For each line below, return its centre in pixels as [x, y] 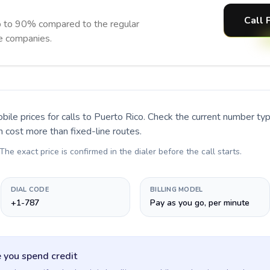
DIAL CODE [30, 190]
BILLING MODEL [177, 190]
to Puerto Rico [113, 117]
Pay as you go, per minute [200, 203]
